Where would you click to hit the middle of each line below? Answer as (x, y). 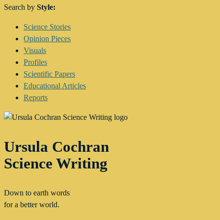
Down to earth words (37, 193)
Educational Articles (55, 86)
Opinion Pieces (47, 39)
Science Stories (47, 27)
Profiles (35, 62)
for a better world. (32, 205)
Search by (20, 7)
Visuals (35, 51)
